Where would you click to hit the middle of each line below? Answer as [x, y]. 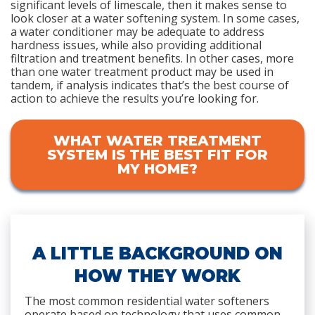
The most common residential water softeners [147, 301]
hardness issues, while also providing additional [136, 45]
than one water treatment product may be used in [142, 72]
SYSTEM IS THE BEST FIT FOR [157, 155]
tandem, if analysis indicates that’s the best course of [150, 85]
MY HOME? [157, 169]
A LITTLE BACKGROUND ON [157, 253]
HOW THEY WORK [157, 276]
